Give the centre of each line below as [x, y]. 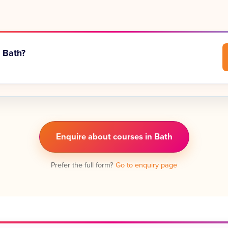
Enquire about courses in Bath [114, 137]
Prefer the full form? [83, 165]
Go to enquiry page [146, 165]
